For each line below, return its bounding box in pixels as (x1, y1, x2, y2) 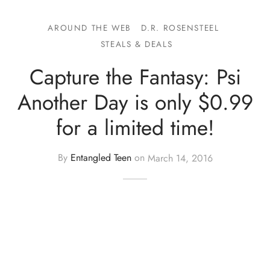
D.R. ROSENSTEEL (140, 21, 219, 34)
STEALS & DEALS (100, 37, 173, 50)
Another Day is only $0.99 (17, 86, 253, 118)
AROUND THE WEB (48, 21, 131, 34)
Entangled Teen (70, 151, 131, 165)
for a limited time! (55, 111, 215, 143)
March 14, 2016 (147, 151, 213, 165)
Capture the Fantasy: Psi (29, 61, 241, 92)
